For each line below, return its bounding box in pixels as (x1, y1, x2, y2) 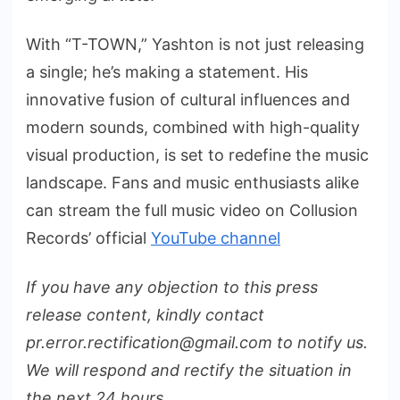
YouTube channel (151, 229, 280, 248)
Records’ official (26, 229, 151, 248)
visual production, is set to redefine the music (26, 146, 369, 165)
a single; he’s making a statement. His (26, 62, 308, 82)
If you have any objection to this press (26, 278, 318, 297)
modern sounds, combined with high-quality (26, 118, 360, 137)
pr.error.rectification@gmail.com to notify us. (26, 333, 368, 353)
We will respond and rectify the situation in (26, 361, 352, 380)
